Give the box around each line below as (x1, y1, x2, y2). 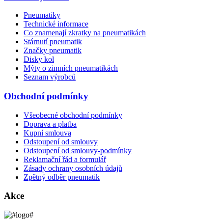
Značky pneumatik (24, 46, 82, 55)
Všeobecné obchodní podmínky (24, 110, 122, 119)
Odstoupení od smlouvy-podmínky (24, 146, 132, 155)
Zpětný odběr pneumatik (24, 172, 100, 181)
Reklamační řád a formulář (24, 155, 106, 164)
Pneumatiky (24, 11, 60, 20)
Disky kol (24, 55, 54, 64)
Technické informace (24, 20, 88, 28)
